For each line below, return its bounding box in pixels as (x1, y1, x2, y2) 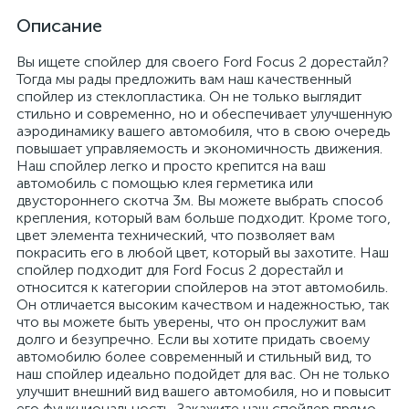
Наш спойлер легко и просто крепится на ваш (16, 157, 326, 174)
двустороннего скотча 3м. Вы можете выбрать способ (16, 192, 383, 209)
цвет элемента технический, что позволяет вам (16, 226, 335, 244)
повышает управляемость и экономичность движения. (16, 140, 383, 157)
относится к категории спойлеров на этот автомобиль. (16, 278, 388, 296)
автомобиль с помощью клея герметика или (16, 174, 313, 192)
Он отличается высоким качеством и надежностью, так (16, 296, 390, 313)
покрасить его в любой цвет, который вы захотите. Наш (16, 244, 389, 261)
